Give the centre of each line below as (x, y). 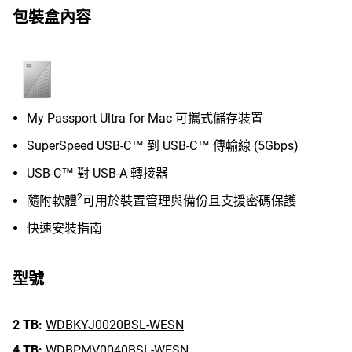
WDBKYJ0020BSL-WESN (115, 325)
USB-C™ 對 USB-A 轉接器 (97, 173)
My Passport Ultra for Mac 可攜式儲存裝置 (145, 118)
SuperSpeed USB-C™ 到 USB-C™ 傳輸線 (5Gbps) (163, 146)
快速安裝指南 (64, 228)
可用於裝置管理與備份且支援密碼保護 (189, 201)
